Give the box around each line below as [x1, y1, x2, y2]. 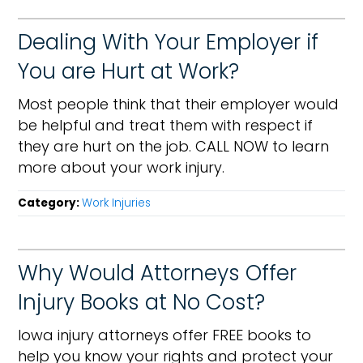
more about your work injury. [18, 157, 225, 177]
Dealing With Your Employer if [18, 28, 319, 57]
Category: [18, 195, 83, 211]
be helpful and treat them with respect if [18, 115, 314, 135]
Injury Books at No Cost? [18, 288, 266, 317]
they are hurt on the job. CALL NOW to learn [18, 136, 330, 156]
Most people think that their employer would [18, 94, 340, 114]
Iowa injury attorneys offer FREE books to [18, 325, 312, 345]
